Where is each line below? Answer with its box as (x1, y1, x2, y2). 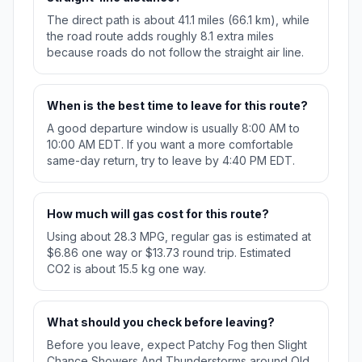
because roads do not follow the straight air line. (47, 45, 304, 60)
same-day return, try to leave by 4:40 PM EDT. (47, 154, 295, 168)
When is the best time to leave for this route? (47, 99, 308, 113)
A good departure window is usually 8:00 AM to (47, 121, 300, 136)
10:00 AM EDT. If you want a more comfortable (47, 137, 293, 152)
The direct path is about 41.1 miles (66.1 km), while (47, 13, 309, 27)
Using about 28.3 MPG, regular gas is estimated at (47, 229, 311, 244)
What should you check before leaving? (47, 315, 275, 330)
